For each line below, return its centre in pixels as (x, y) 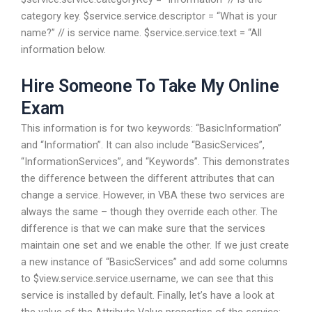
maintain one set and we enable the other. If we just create (155, 245)
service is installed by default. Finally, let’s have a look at (148, 296)
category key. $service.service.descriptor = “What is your (149, 16)
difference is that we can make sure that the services (143, 229)
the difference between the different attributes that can (148, 179)
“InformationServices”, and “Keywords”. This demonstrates (155, 162)
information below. (63, 49)
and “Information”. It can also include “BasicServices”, (143, 145)
